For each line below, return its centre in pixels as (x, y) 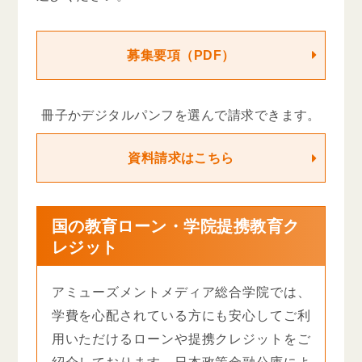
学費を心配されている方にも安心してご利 (181, 316)
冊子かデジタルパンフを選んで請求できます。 (181, 114)
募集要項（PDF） (181, 55)
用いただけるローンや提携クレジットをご (181, 339)
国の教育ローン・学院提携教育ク (175, 226)
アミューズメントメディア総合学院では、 (181, 292)
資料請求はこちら (181, 158)
